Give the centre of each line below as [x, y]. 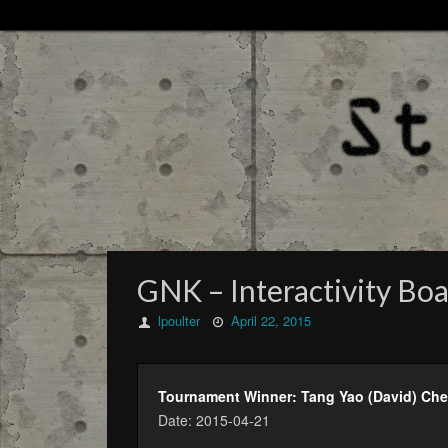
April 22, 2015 [271, 320]
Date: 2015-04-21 [214, 420]
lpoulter [179, 320]
